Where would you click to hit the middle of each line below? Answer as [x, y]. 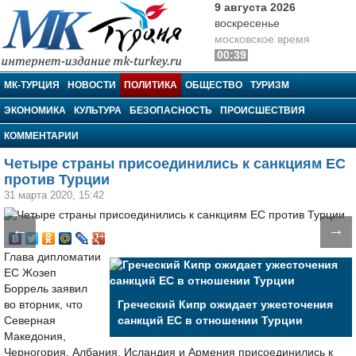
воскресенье [247, 23]
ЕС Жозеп [30, 273]
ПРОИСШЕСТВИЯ [263, 110]
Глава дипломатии [52, 257]
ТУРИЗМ [270, 85]
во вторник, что [43, 305]
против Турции [57, 180]
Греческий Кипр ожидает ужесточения [225, 305]
